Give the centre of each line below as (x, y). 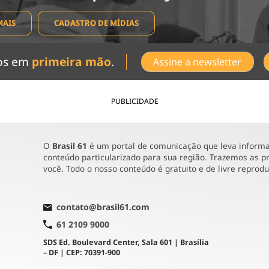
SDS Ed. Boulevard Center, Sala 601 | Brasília (126, 243)
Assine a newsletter (198, 62)
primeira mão (72, 61)
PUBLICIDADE (134, 101)
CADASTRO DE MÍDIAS (96, 23)
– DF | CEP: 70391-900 (81, 253)
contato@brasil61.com (103, 207)
